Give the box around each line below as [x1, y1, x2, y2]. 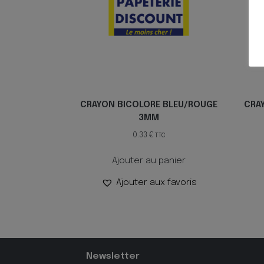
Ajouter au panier [112, 156, 186, 166]
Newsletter [85, 252, 140, 262]
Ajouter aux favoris [115, 178, 197, 188]
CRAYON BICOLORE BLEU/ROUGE [80, 100, 218, 110]
